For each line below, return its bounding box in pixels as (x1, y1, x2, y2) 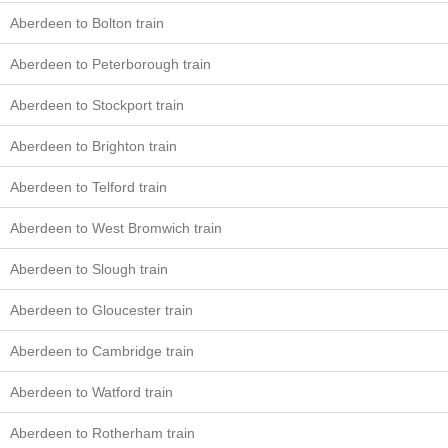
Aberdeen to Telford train (10, 179, 167, 195)
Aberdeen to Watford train (10, 384, 173, 400)
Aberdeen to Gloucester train (10, 302, 193, 318)
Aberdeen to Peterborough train (10, 56, 211, 72)
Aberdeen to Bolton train (10, 15, 164, 31)
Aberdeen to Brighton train (10, 138, 177, 154)
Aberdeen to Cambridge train (10, 343, 194, 359)
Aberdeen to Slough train (10, 261, 168, 277)
